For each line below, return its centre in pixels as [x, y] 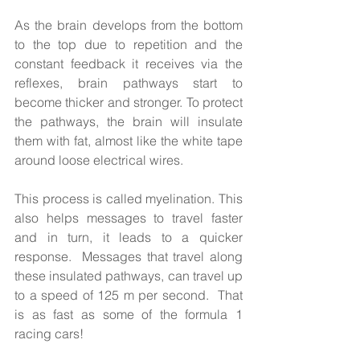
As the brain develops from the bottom [129, 25]
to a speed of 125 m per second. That [129, 295]
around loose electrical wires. [100, 160]
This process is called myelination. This [129, 198]
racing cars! [51, 333]
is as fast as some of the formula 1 [129, 314]
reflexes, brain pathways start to [129, 82]
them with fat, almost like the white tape [129, 140]
